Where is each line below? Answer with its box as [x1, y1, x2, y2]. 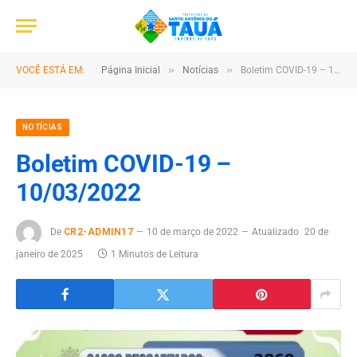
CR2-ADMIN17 [64, 226, 134, 238]
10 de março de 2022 [147, 226, 239, 238]
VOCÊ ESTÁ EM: [16, 65, 84, 76]
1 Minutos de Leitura [111, 249, 198, 260]
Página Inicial [101, 65, 160, 76]
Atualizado [252, 226, 300, 238]
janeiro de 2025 [16, 249, 83, 260]
